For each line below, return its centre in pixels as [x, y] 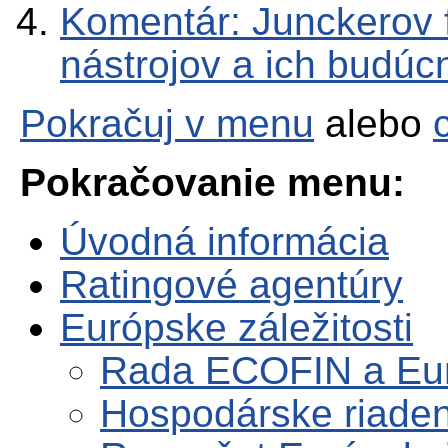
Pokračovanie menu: [212, 183]
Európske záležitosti [236, 328]
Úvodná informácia [224, 242]
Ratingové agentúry [231, 285]
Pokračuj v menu [167, 124]
